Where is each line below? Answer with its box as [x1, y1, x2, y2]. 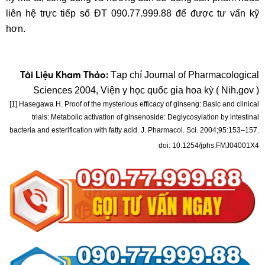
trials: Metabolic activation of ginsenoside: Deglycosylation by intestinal [32, 113, 259, 122]
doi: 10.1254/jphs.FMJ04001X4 [159, 141, 259, 150]
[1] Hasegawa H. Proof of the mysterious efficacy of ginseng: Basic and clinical [9, 100, 259, 109]
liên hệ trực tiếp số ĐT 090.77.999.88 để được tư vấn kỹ [6, 8, 259, 19]
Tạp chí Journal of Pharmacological [108, 70, 259, 80]
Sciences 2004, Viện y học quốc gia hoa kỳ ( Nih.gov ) [33, 85, 259, 96]
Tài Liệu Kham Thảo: [20, 70, 108, 81]
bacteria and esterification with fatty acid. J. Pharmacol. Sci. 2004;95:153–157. [9, 126, 259, 135]
